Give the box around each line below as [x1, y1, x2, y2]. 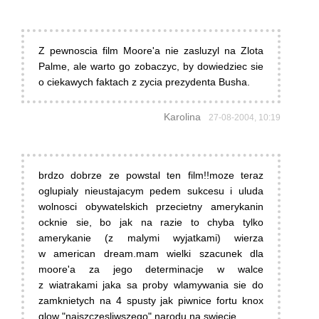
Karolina [164, 111, 201, 123]
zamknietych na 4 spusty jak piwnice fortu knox [38, 295, 263, 307]
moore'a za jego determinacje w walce [38, 263, 263, 276]
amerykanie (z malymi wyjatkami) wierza [38, 232, 263, 244]
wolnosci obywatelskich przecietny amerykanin [38, 201, 263, 213]
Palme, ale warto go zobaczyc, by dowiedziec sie [38, 61, 263, 73]
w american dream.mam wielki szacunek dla [38, 248, 263, 260]
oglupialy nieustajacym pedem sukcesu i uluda [38, 185, 263, 197]
